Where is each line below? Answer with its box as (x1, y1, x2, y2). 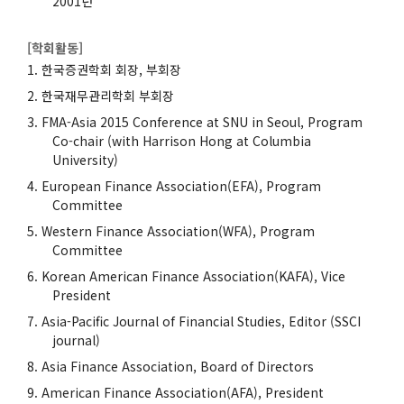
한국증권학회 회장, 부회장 (41, 60, 181, 78)
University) (52, 150, 118, 169)
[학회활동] (27, 38, 83, 57)
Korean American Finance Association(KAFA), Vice (41, 266, 345, 285)
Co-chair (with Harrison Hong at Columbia (52, 131, 311, 150)
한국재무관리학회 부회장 (41, 86, 174, 105)
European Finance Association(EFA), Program (41, 176, 321, 195)
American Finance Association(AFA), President (41, 382, 324, 401)
